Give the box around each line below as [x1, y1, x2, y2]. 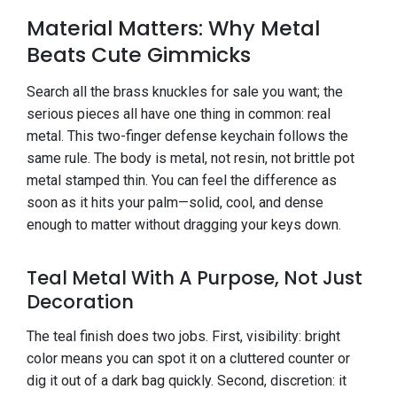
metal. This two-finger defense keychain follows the [27, 128, 348, 145]
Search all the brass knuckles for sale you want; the [27, 83, 343, 101]
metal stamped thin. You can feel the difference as [27, 172, 337, 190]
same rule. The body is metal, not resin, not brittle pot [27, 150, 354, 167]
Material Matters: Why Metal [27, 13, 320, 43]
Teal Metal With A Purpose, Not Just [27, 265, 362, 291]
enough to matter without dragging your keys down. [27, 216, 341, 234]
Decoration [27, 289, 134, 315]
